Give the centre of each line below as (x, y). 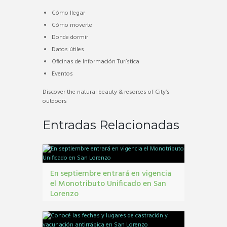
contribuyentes (67, 204)
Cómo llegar (68, 13)
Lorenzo (64, 194)
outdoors (55, 101)
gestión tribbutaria (108, 204)
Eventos (62, 74)
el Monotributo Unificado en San (108, 184)
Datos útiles (68, 49)
